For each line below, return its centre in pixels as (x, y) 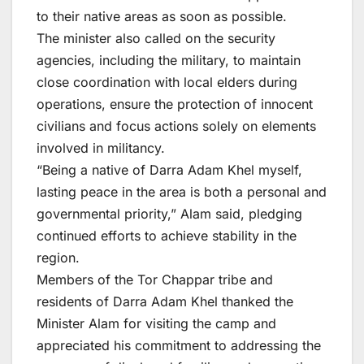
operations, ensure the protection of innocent (175, 104)
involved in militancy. (101, 148)
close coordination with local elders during (167, 82)
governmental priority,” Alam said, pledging (169, 214)
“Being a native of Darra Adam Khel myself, (169, 170)
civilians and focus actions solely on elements (176, 126)
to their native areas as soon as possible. (162, 17)
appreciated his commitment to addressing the (179, 346)
